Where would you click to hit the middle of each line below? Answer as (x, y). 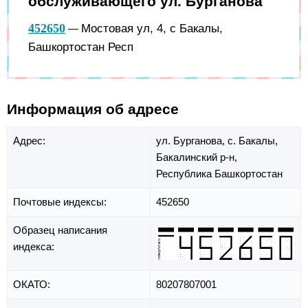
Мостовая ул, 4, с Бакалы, (152, 28)
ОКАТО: (33, 285)
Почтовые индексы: (61, 202)
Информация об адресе (93, 109)
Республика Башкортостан (219, 174)
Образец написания (60, 230)
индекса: (35, 247)
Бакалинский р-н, (197, 157)
